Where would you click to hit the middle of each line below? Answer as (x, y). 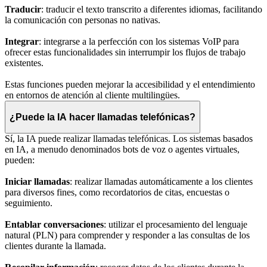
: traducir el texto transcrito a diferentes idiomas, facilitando (152, 10)
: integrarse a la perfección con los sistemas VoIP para (139, 42)
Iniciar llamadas (37, 182)
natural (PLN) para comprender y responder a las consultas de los (127, 235)
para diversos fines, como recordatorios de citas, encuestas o (117, 193)
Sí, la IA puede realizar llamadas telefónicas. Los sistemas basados (129, 139)
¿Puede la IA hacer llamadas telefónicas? (103, 117)
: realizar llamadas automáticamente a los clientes (161, 182)
